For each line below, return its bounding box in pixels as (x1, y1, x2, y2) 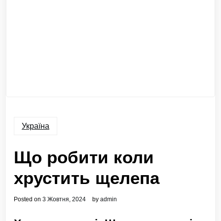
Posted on (14, 196, 42, 203)
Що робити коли (14, 147, 154, 167)
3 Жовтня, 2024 (42, 196, 86, 203)
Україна (22, 122, 49, 130)
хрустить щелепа (14, 168, 159, 187)
